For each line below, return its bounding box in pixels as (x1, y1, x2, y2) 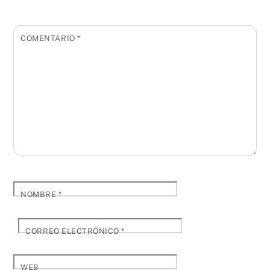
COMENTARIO (20, 33, 78, 43)
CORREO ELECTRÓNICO (25, 226, 122, 236)
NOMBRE (20, 190, 58, 199)
